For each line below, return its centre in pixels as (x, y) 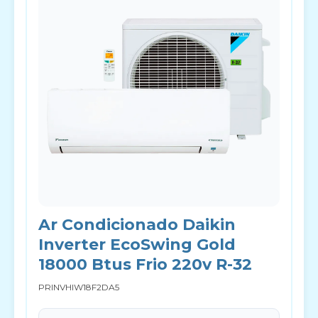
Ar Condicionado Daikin (137, 225)
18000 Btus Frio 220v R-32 (145, 264)
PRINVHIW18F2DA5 (79, 287)
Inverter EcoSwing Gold (137, 245)
